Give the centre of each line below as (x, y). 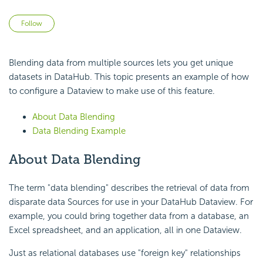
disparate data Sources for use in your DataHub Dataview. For (131, 202)
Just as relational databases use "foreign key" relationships (125, 253)
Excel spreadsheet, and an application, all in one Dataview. (125, 230)
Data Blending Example (79, 131)
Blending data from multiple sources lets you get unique (121, 63)
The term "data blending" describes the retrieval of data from (129, 188)
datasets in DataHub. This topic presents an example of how (129, 77)
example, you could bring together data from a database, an (129, 216)
